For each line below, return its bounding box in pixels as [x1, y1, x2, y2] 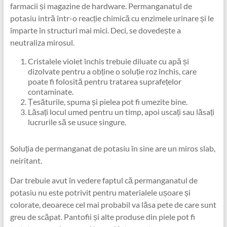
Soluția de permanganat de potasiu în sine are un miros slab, [10, 143, 215, 153]
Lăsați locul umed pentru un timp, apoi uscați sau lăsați [27, 106, 214, 117]
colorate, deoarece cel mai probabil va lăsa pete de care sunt [10, 199, 216, 209]
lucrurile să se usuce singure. [27, 117, 126, 127]
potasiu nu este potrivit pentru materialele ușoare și [10, 187, 191, 197]
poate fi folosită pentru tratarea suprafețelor [27, 76, 181, 86]
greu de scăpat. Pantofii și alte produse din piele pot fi [10, 211, 195, 221]
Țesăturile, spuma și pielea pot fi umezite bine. [27, 96, 187, 106]
